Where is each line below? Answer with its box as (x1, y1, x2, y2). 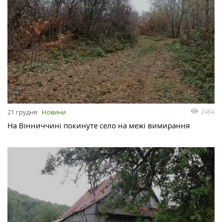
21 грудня (7, 107, 37, 116)
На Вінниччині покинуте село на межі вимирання (7, 120, 190, 130)
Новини (42, 107, 66, 116)
